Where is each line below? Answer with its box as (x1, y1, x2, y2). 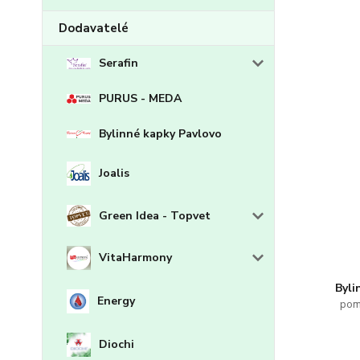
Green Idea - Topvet (99, 207, 211, 223)
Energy (97, 293, 136, 309)
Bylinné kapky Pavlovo (99, 126, 222, 141)
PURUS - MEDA (99, 91, 182, 106)
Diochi (99, 337, 134, 353)
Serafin (99, 55, 138, 71)
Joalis (99, 166, 129, 181)
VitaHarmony (99, 250, 172, 266)
